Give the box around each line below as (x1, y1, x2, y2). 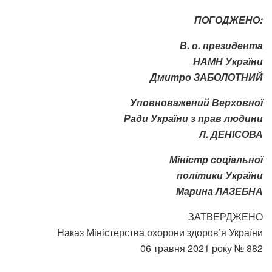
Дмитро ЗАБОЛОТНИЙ (150, 70, 263, 84)
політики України (177, 168, 263, 183)
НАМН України (193, 54, 263, 69)
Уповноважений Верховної (130, 95, 263, 110)
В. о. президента (180, 38, 263, 53)
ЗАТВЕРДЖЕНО (188, 209, 263, 224)
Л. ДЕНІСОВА (199, 127, 263, 141)
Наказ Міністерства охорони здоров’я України (57, 225, 263, 240)
